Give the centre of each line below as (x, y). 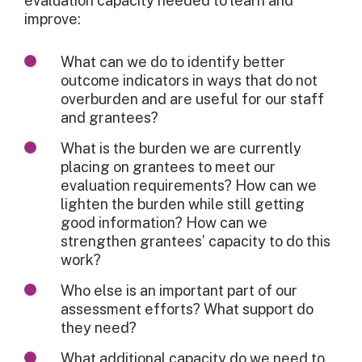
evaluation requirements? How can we (189, 186)
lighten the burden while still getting (183, 204)
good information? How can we (164, 223)
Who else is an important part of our (179, 291)
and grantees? (109, 118)
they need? (99, 328)
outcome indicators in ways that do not (189, 81)
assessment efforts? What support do (187, 309)
